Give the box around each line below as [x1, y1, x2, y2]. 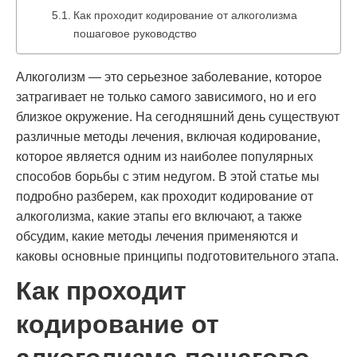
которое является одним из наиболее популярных [16, 150, 313, 163]
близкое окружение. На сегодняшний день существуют [16, 110, 339, 124]
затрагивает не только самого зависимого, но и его [16, 90, 316, 104]
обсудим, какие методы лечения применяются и [16, 229, 298, 243]
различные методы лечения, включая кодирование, [16, 130, 320, 143]
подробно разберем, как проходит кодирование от [16, 190, 313, 203]
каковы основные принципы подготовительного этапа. [16, 249, 339, 263]
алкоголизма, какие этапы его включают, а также [16, 210, 302, 223]
